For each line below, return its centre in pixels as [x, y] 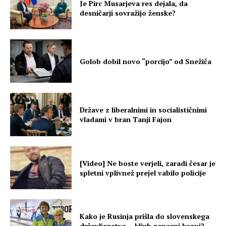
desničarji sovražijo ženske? [128, 13]
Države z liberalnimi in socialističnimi [144, 109]
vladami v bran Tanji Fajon [126, 119]
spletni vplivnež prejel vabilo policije [143, 173]
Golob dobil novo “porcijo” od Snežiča [146, 61]
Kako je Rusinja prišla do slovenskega [145, 216]
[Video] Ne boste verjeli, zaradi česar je [148, 163]
